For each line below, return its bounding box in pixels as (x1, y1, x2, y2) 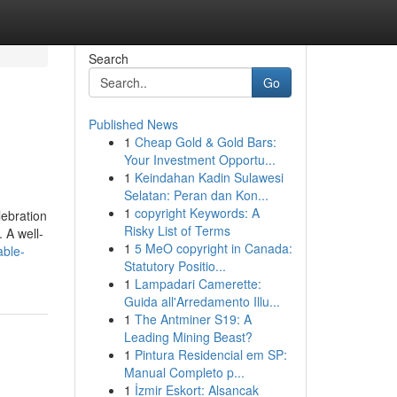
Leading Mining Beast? (123, 328, 253, 346)
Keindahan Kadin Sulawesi (134, 168, 284, 186)
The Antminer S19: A (134, 310, 252, 328)
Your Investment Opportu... (123, 151, 276, 168)
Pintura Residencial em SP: (134, 346, 287, 363)
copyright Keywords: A (134, 204, 260, 222)
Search (88, 50, 128, 67)
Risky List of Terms (123, 222, 230, 239)
